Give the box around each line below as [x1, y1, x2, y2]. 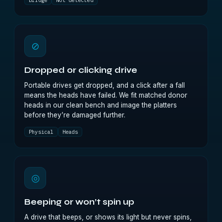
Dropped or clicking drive [24, 65, 137, 75]
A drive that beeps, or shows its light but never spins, [24, 213, 192, 221]
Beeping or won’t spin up [24, 197, 134, 207]
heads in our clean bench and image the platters [24, 101, 177, 109]
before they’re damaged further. [24, 111, 125, 119]
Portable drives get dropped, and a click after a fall [24, 81, 185, 89]
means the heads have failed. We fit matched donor [24, 91, 187, 99]
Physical [29, 128, 54, 135]
